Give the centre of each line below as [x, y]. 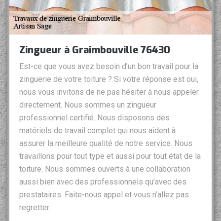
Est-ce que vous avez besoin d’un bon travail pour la [109, 67]
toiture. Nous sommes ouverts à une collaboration [105, 169]
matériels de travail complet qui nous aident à [97, 131]
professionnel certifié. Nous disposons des [94, 118]
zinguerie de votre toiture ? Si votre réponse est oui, [109, 79]
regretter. [35, 208]
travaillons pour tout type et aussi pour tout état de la [110, 156]
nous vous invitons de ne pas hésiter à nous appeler [109, 92]
